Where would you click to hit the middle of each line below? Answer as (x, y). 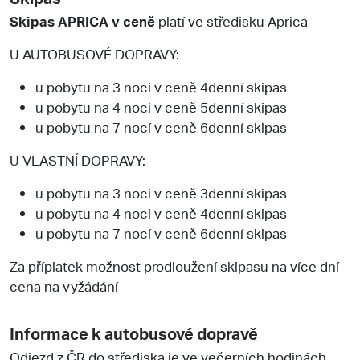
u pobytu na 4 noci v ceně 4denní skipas (161, 213)
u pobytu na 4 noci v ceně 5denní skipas (161, 106)
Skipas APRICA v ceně (82, 20)
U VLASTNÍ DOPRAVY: (78, 160)
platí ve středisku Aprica (231, 20)
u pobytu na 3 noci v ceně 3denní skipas (161, 192)
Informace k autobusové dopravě (134, 333)
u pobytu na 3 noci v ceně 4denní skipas (161, 86)
